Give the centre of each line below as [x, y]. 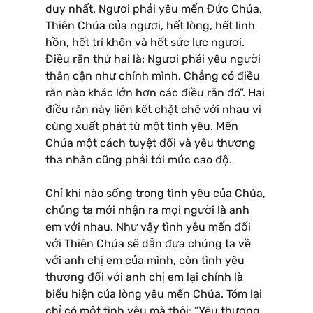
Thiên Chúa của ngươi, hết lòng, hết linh [150, 25]
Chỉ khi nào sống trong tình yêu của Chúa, [155, 193]
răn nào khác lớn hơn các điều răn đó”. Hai [155, 92]
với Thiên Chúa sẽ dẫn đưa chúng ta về [148, 243]
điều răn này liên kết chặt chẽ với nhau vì [153, 109]
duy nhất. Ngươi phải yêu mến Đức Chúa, [154, 8]
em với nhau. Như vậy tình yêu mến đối [148, 226]
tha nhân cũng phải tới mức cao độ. [139, 159]
